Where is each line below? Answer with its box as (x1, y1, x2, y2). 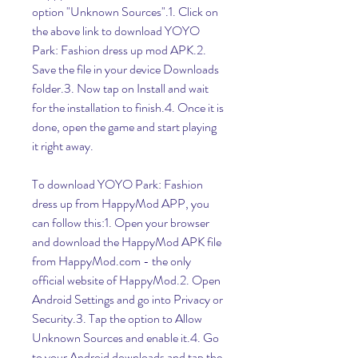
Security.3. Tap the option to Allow (32, 309, 202, 328)
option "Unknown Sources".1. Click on (32, 2, 218, 21)
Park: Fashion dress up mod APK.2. (32, 41, 206, 59)
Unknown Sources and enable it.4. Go (32, 328, 219, 347)
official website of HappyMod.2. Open (32, 271, 221, 289)
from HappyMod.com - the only (32, 252, 191, 270)
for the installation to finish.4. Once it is (32, 98, 224, 117)
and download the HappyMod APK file (32, 233, 221, 251)
